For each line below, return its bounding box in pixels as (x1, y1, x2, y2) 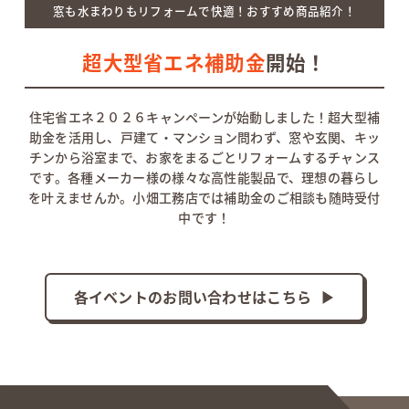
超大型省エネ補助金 (82, 47, 266, 77)
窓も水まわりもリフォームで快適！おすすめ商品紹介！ (53, 2, 356, 20)
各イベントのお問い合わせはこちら (73, 286, 312, 309)
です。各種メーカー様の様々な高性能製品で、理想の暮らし (29, 168, 380, 187)
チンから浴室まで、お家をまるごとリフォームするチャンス (28, 148, 381, 167)
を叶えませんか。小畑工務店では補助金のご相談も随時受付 (28, 188, 381, 207)
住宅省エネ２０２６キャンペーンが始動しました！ (28, 108, 329, 127)
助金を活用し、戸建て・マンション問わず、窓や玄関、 (28, 128, 354, 147)
